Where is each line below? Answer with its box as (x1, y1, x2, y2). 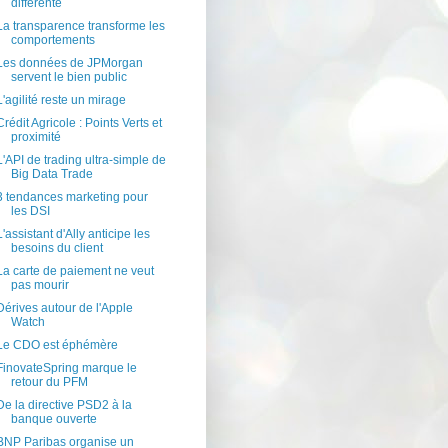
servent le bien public (10, 70, 127, 85)
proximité (10, 130, 61, 145)
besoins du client (10, 241, 103, 256)
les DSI (10, 204, 50, 219)
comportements (10, 33, 95, 48)
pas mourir (10, 278, 69, 293)
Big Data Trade (10, 167, 93, 182)
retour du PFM (10, 375, 88, 390)
